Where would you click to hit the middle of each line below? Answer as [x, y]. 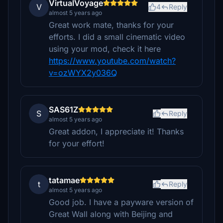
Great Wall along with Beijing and [111, 214]
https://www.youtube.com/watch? [112, 61]
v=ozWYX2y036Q [83, 73]
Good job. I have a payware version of [121, 202]
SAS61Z [63, 110]
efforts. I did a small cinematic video [117, 37]
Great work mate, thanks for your [111, 25]
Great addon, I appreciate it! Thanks [116, 131]
